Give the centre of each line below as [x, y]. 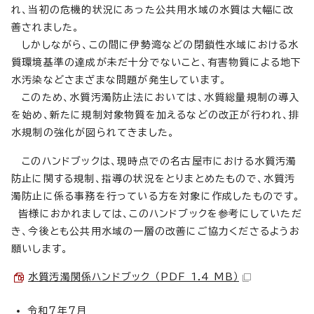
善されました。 [46, 27]
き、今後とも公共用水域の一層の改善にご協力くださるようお [156, 231]
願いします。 [40, 249]
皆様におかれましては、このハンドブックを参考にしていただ [157, 214]
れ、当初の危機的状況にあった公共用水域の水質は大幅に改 [153, 10]
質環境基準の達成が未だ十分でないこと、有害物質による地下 [157, 62]
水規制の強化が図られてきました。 [93, 132]
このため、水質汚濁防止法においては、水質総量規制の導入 [156, 97]
